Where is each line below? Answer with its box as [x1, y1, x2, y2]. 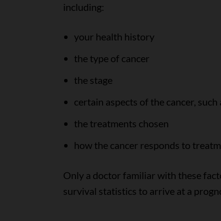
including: [63, 1, 104, 13]
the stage [74, 74, 112, 86]
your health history [74, 31, 154, 42]
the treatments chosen [74, 117, 169, 129]
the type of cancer [74, 52, 149, 64]
